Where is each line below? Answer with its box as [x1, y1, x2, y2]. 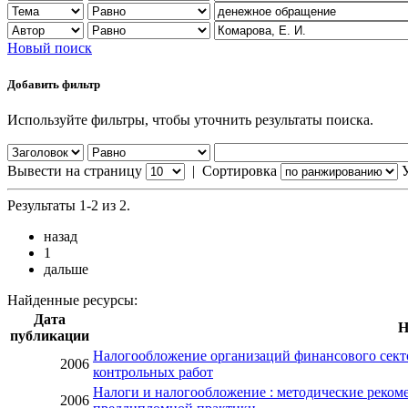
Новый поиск [7, 40, 92, 56]
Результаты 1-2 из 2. [7, 197, 130, 213]
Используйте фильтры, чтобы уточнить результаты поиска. [7, 111, 373, 127]
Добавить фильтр [7, 76, 100, 91]
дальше [44, 260, 88, 277]
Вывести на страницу [7, 162, 142, 178]
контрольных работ [93, 363, 213, 380]
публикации [10, 327, 89, 343]
